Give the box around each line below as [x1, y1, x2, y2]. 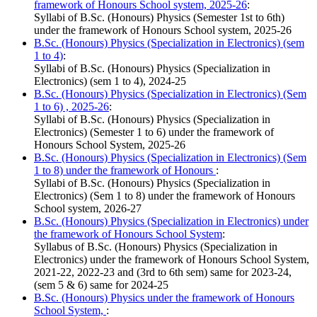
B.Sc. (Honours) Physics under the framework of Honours [34, 292, 294, 304]
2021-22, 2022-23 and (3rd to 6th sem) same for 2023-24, [34, 266, 292, 279]
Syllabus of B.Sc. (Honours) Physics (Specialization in [34, 241, 277, 253]
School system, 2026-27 [34, 202, 142, 215]
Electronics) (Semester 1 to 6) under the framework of [34, 126, 274, 139]
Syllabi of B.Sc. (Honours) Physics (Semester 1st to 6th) [34, 11, 284, 24]
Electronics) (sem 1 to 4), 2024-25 [34, 75, 186, 88]
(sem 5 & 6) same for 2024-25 [34, 279, 168, 292]
